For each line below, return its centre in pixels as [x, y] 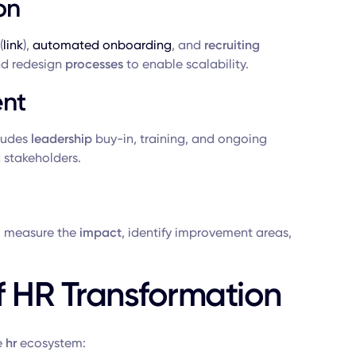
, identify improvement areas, [206, 232]
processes [94, 64]
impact [100, 232]
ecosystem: [51, 343]
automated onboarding [102, 45]
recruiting [232, 45]
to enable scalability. [186, 64]
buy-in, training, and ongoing [179, 139]
